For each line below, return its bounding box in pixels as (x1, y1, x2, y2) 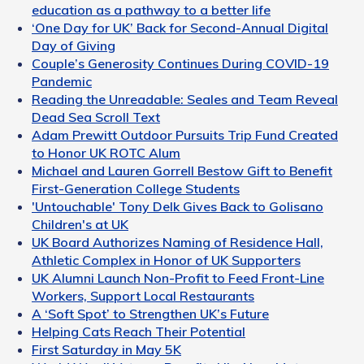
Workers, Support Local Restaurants (32, 287, 254, 304)
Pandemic (32, 72, 92, 89)
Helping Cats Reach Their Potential (32, 323, 245, 340)
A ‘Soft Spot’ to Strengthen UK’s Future (32, 305, 269, 322)
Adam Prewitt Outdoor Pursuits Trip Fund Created (32, 126, 338, 143)
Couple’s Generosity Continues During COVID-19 (32, 54, 329, 71)
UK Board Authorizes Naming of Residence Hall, (32, 233, 323, 250)
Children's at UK (32, 215, 128, 232)
